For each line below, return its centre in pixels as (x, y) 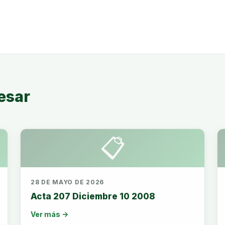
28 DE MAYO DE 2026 (67, 182)
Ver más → (49, 214)
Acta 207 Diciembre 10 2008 (93, 196)
